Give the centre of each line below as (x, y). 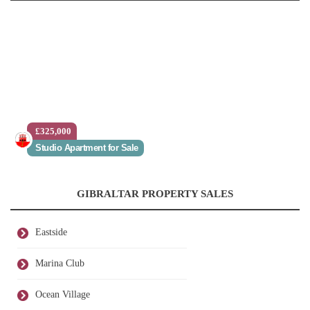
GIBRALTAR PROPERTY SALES (155, 194)
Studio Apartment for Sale (87, 148)
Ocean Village (63, 295)
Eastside (51, 232)
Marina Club (60, 264)
